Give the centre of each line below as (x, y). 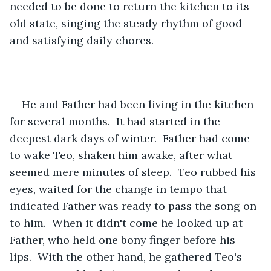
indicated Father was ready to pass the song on (135, 206)
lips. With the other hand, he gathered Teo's (127, 256)
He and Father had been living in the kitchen (139, 104)
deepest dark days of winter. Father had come (131, 138)
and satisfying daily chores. (82, 40)
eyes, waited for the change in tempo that (120, 189)
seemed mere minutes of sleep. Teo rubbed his (134, 172)
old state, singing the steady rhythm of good (127, 23)
